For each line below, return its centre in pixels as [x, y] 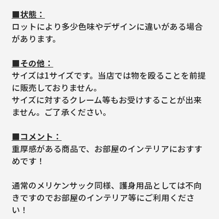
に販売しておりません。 [56, 87]
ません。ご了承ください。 [61, 112]
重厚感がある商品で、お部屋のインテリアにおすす [107, 148]
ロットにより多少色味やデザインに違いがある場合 [107, 26]
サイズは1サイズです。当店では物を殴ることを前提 [109, 75]
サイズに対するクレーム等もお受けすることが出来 [107, 99]
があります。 [36, 38]
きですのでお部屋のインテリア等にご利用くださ [103, 197]
